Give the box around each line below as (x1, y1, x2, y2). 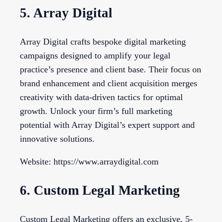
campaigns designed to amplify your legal (20, 51, 170, 61)
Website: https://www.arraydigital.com (20, 157, 159, 167)
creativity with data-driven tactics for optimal (20, 92, 183, 103)
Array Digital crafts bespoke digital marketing (20, 37, 186, 47)
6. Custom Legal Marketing (20, 182, 180, 198)
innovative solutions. (20, 134, 95, 144)
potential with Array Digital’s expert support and (20, 120, 195, 130)
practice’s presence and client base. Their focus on (20, 64, 201, 75)
